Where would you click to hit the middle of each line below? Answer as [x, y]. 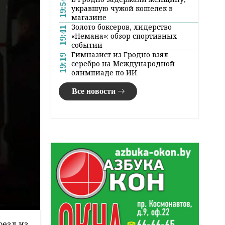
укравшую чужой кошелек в [122, 8]
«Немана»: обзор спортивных [124, 36]
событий [87, 45]
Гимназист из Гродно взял [120, 54]
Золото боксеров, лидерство [122, 27]
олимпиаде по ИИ [104, 72]
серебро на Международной [123, 63]
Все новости [93, 91]
